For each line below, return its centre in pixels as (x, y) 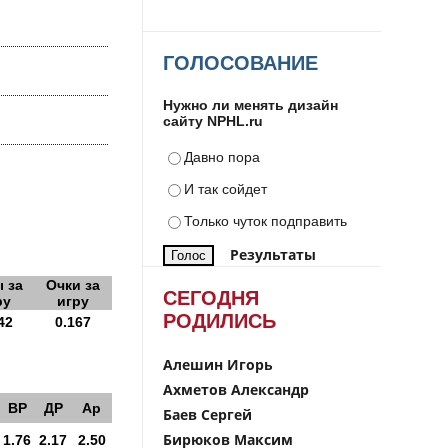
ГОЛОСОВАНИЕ (240, 63)
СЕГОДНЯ (211, 298)
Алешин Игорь (218, 364)
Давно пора (222, 157)
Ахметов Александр (236, 389)
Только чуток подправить (265, 221)
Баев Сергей (207, 414)
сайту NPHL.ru (213, 121)
